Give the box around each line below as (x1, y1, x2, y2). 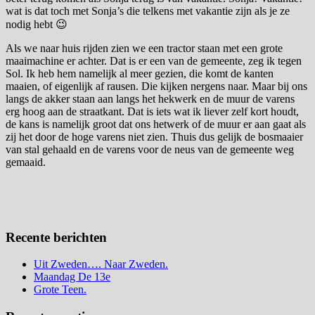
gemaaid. (6, 155, 46, 168)
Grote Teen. (34, 283, 86, 296)
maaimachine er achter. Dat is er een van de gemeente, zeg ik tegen (6, 54, 302, 67)
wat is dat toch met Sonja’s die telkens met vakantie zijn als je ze (6, 4, 290, 17)
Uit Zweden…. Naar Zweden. (34, 258, 168, 271)
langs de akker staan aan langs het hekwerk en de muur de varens (6, 92, 295, 105)
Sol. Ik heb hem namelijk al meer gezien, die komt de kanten (6, 67, 274, 79)
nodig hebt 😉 (6, 18, 67, 30)
